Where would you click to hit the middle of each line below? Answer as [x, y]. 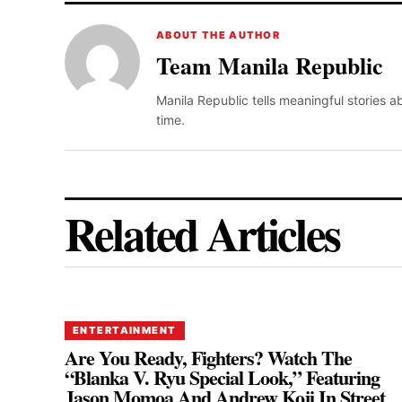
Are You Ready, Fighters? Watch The [209, 357]
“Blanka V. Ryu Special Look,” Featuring [223, 377]
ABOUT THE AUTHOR [218, 35]
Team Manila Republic [270, 65]
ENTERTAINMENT [125, 330]
